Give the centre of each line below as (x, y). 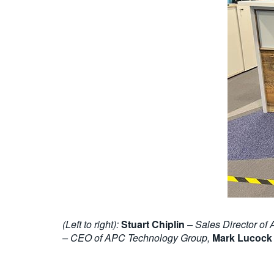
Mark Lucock (242, 238)
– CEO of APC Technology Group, (137, 238)
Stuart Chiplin (153, 224)
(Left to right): (92, 224)
